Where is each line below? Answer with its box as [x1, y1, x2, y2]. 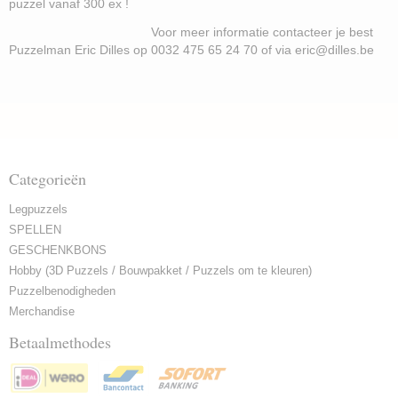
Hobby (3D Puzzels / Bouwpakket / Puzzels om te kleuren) [9, 264, 312, 277]
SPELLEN [9, 223, 61, 236]
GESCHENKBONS [9, 243, 107, 257]
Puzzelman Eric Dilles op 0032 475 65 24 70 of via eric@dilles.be [9, 43, 388, 57]
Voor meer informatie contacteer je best [9, 25, 373, 39]
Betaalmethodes [9, 331, 111, 353]
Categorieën [9, 168, 86, 189]
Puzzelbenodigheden [9, 284, 115, 298]
